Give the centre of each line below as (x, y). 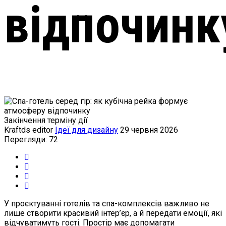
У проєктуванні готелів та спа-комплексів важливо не (107, 204)
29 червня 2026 (149, 130)
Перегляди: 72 (31, 139)
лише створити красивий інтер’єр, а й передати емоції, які (113, 213)
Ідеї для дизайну (87, 130)
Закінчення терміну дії (46, 120)
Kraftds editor (29, 130)
